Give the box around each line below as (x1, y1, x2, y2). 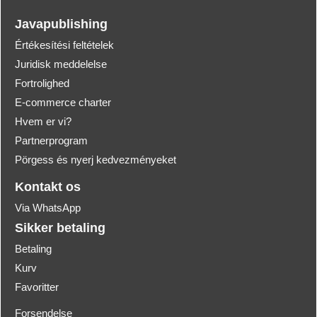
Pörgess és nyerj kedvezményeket (15, 153, 176, 166)
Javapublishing (15, 16, 108, 31)
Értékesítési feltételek (15, 38, 114, 51)
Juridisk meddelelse (15, 57, 107, 70)
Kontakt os (15, 179, 81, 194)
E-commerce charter (15, 96, 111, 108)
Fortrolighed (15, 76, 69, 89)
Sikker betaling (15, 220, 105, 235)
